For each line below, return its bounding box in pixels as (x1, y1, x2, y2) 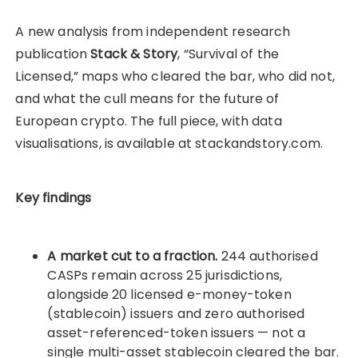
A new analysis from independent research (15, 22, 291, 41)
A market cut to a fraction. (47, 247, 221, 265)
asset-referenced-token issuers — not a (47, 324, 306, 342)
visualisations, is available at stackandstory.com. (15, 134, 323, 153)
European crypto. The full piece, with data (15, 112, 282, 130)
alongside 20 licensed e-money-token (47, 285, 292, 304)
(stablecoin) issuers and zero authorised (47, 304, 305, 323)
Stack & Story (90, 45, 178, 63)
